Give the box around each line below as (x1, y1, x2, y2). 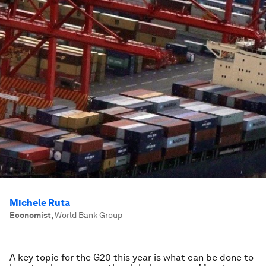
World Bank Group (55, 210, 122, 220)
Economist (9, 210, 51, 220)
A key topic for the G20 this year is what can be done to (9, 252, 254, 263)
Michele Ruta (9, 197, 70, 208)
